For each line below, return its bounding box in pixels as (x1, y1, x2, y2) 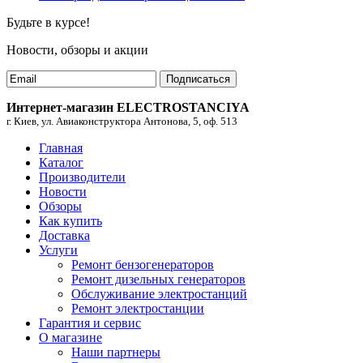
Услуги (39, 242, 78, 257)
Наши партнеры (71, 344, 160, 359)
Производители (39, 169, 126, 184)
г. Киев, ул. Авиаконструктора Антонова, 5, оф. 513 (6, 114, 237, 127)
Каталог (39, 155, 83, 169)
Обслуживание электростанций (71, 286, 247, 301)
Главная (39, 140, 83, 155)
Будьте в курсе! (6, 15, 90, 29)
